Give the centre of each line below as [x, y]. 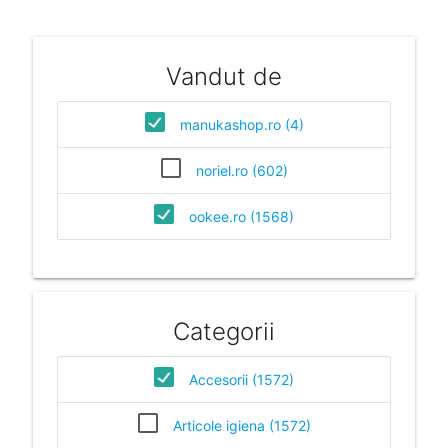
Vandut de [224, 76]
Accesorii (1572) [241, 379]
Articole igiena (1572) [241, 425]
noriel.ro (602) [241, 170]
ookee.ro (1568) [241, 216]
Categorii [224, 331]
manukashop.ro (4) [241, 124]
